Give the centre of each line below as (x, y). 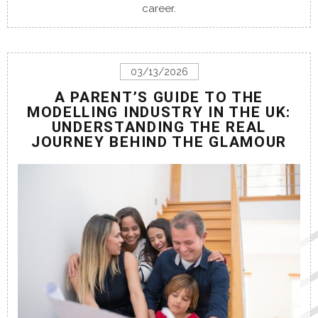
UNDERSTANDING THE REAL (159, 127)
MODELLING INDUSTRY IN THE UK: (159, 112)
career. (159, 8)
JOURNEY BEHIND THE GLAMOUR (159, 142)
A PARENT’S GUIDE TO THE (159, 97)
